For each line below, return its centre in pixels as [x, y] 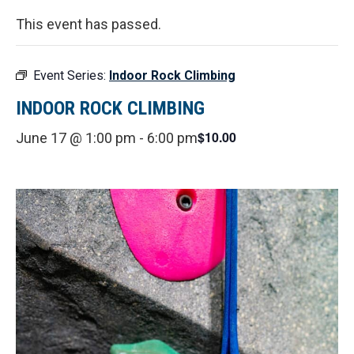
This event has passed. [88, 24]
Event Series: [71, 75]
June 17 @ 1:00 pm [76, 137]
